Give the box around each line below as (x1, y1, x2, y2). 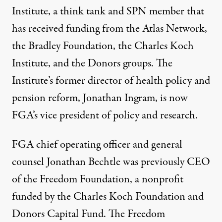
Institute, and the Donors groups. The (12, 55, 172, 72)
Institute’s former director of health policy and (12, 73, 210, 89)
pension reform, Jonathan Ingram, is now (12, 90, 188, 107)
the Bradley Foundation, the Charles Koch (12, 38, 194, 55)
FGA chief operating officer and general (12, 137, 182, 153)
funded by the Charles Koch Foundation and (12, 189, 204, 205)
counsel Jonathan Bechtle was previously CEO (12, 154, 210, 170)
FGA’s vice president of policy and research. (12, 108, 198, 124)
